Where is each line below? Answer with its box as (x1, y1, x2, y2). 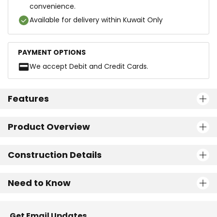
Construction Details (8, 149, 102, 161)
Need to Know (8, 177, 71, 189)
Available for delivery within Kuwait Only (30, 15, 163, 25)
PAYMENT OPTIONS (18, 47, 86, 57)
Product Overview (8, 121, 90, 133)
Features (8, 93, 49, 105)
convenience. (30, 1, 76, 11)
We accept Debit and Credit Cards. (30, 62, 148, 71)
